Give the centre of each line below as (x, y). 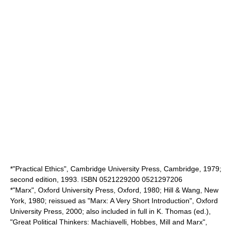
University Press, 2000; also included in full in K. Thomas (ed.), (110, 211)
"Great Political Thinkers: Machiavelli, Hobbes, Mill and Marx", (109, 222)
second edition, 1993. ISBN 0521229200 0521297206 (96, 179)
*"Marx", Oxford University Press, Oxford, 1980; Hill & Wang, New (114, 190)
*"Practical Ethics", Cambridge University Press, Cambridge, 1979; (116, 168)
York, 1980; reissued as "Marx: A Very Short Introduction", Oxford (114, 200)
